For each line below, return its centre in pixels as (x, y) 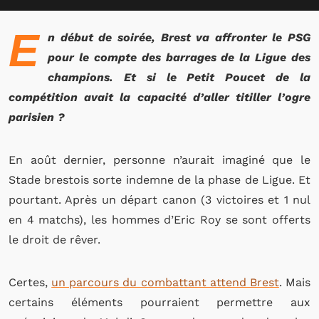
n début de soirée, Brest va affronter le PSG (179, 37)
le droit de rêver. (54, 240)
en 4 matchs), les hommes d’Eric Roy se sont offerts (159, 220)
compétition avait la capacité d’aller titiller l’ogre (159, 97)
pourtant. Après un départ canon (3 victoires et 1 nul (159, 200)
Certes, (30, 282)
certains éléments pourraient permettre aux (159, 302)
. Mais (295, 282)
